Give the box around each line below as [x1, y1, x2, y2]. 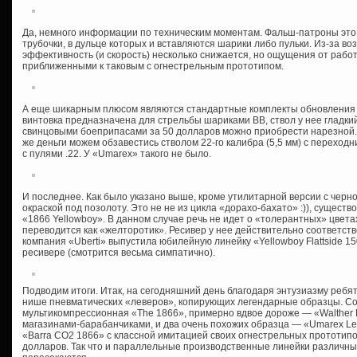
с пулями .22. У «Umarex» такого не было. [22, 147, 211, 159]
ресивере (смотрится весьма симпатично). [22, 246, 215, 258]
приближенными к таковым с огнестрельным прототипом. [22, 60, 284, 72]
